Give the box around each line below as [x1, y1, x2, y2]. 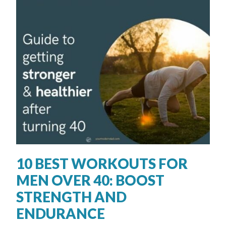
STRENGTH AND [16, 188, 127, 206]
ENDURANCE [16, 205, 105, 222]
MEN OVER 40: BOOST [16, 172, 165, 189]
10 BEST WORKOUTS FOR [16, 155, 188, 173]
